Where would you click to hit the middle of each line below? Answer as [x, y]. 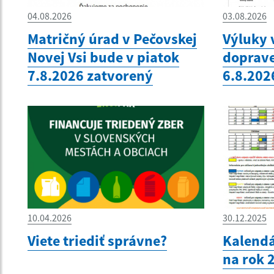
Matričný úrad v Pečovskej [112, 39]
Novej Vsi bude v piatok [103, 57]
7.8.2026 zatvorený [90, 75]
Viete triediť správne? [97, 241]
